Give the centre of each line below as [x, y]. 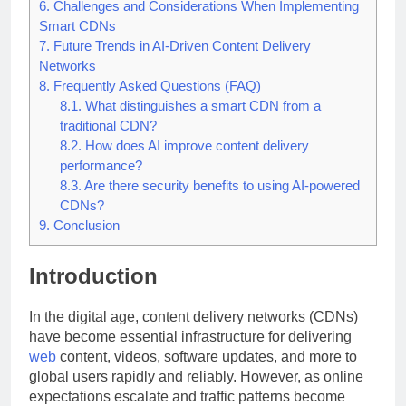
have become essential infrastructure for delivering [190, 336]
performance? [101, 166]
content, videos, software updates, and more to [207, 356]
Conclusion [85, 226]
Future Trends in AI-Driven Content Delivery [180, 46]
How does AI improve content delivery [195, 146]
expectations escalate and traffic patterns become [187, 396]
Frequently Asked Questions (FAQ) [155, 86]
